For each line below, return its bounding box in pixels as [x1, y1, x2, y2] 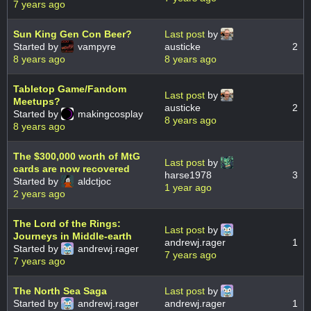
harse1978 [165, 169, 212, 181]
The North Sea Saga [13, 285, 107, 297]
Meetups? [13, 96, 60, 108]
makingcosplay [75, 108, 143, 120]
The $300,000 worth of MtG [13, 151, 140, 162]
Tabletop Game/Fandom [13, 83, 126, 95]
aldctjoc [75, 176, 111, 187]
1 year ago [165, 182, 212, 194]
